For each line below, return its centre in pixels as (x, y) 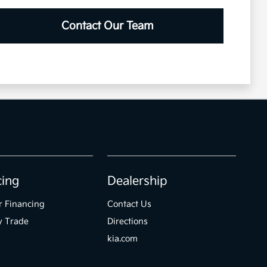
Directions (128, 222)
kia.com (123, 239)
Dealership (138, 181)
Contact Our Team (108, 26)
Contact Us (130, 204)
